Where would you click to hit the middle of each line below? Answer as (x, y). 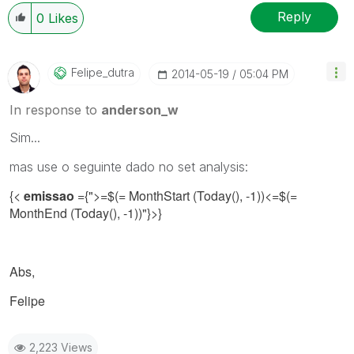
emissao (49, 195)
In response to (55, 109)
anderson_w (140, 109)
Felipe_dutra (103, 72)
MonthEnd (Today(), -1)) (76, 213)
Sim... (25, 137)
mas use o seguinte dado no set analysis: (129, 166)
